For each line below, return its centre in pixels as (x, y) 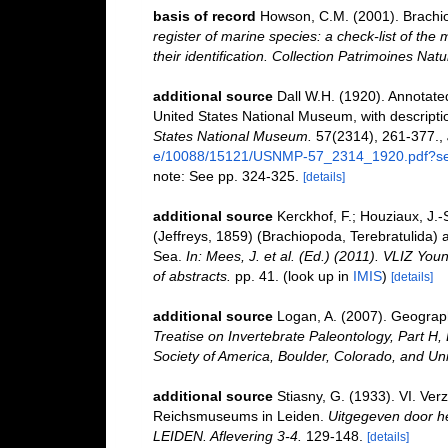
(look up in (315, 276)
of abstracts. (191, 276)
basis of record (204, 16)
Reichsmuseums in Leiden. (240, 416)
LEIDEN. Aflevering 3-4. (227, 436)
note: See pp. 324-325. (227, 176)
